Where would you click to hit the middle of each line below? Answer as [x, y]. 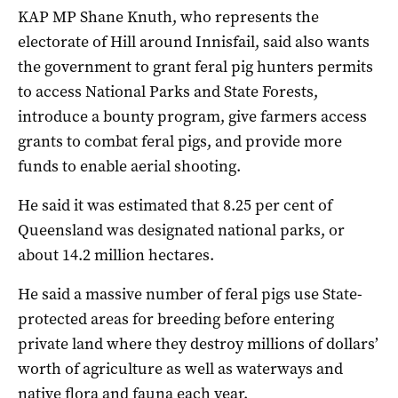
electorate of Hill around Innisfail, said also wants [194, 42]
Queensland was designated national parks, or [181, 231]
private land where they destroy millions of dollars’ [198, 344]
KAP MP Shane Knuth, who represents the [168, 17]
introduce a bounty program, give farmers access [192, 117]
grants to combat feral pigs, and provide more [180, 142]
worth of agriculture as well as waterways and [180, 369]
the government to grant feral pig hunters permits [195, 67]
